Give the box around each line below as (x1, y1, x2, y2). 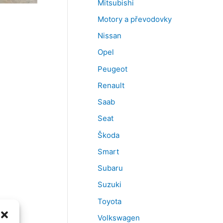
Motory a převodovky (98, 14, 172, 24)
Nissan (98, 31, 121, 41)
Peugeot (98, 64, 127, 74)
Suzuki (98, 180, 121, 190)
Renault (98, 80, 124, 90)
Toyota (98, 196, 121, 206)
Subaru (98, 163, 123, 173)
